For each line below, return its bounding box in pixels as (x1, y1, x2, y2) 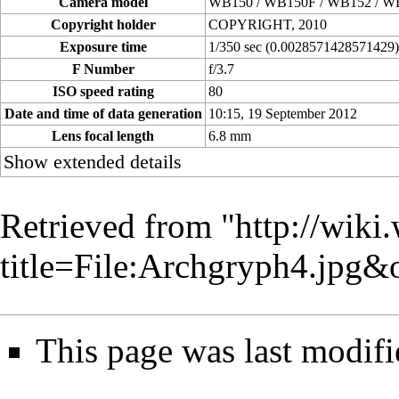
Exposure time (59, 39, 147, 55)
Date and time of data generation (4, 106, 202, 122)
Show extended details (4, 151, 183, 174)
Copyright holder (50, 17, 156, 33)
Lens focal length (52, 128, 154, 144)
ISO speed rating (52, 84, 154, 100)
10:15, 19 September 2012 (208, 106, 358, 122)
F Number (71, 61, 134, 77)
